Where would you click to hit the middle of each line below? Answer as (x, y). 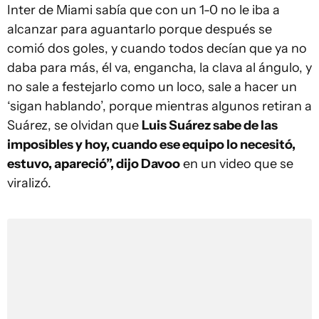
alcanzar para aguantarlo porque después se (140, 29)
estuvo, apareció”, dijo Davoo (94, 163)
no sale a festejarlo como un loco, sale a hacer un (152, 87)
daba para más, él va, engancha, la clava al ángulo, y (159, 67)
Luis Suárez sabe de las (210, 125)
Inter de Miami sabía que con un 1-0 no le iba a (143, 10)
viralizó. (29, 183)
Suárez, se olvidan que (74, 125)
